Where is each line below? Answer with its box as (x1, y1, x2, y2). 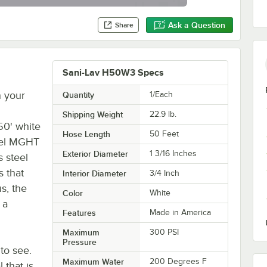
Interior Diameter (62, 168, 126, 178)
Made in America (150, 207, 212, 217)
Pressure (62, 237, 97, 247)
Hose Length (62, 129, 110, 139)
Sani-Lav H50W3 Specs (62, 67, 164, 78)
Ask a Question (168, 20, 225, 30)
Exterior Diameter (62, 148, 128, 159)
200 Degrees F (150, 256, 207, 266)
